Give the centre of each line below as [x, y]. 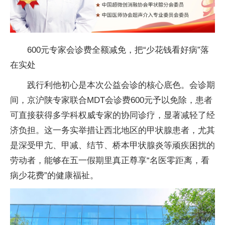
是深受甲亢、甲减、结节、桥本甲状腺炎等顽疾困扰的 [113, 146]
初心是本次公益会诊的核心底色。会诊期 [138, 85]
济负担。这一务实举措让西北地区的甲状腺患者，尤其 [113, 131]
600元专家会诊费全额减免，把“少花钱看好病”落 [118, 50]
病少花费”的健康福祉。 [54, 176]
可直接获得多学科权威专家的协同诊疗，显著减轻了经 [113, 116]
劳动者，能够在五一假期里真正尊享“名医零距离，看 [110, 161]
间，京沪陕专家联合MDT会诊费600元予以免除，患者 [111, 100]
